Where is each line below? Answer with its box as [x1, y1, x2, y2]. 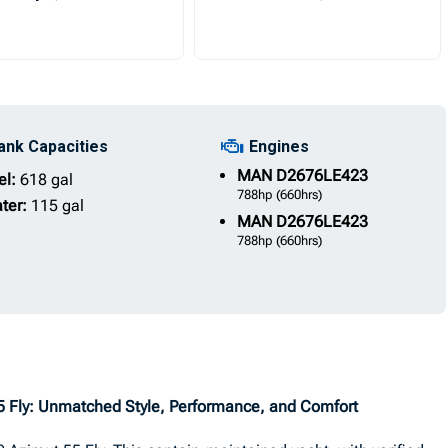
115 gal [30, 196, 84, 215]
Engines [248, 137, 309, 156]
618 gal [19, 170, 73, 189]
